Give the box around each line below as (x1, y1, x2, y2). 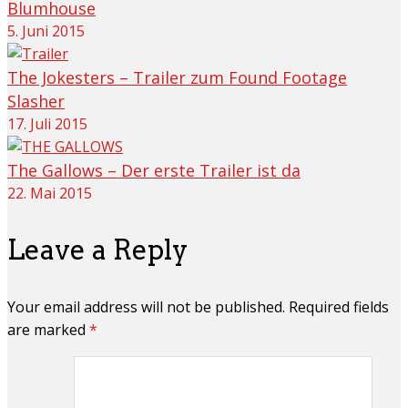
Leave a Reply (7, 232, 189, 266)
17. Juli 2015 (7, 113, 87, 134)
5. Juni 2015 (7, 20, 85, 41)
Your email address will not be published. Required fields (7, 296, 389, 317)
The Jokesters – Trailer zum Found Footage (7, 66, 347, 88)
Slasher (7, 89, 65, 112)
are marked (7, 319, 89, 340)
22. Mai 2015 (7, 182, 92, 203)
